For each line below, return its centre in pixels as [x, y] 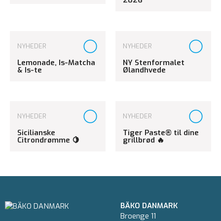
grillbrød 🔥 [144, 140]
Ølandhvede [144, 70]
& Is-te [30, 70]
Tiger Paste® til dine [161, 132]
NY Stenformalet [154, 62]
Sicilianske [36, 132]
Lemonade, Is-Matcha [56, 62]
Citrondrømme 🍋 [48, 140]
